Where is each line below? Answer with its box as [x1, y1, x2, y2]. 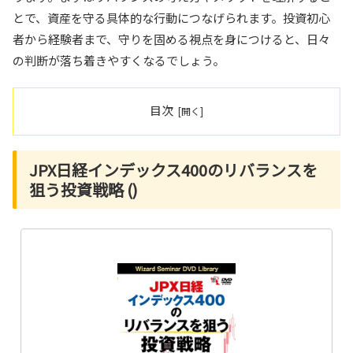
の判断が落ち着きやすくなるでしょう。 [13, 52, 225, 69]
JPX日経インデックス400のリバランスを [29, 158, 318, 182]
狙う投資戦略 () [29, 178, 138, 202]
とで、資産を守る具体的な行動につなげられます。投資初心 [13, 9, 330, 27]
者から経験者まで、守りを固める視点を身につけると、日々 [13, 31, 330, 48]
